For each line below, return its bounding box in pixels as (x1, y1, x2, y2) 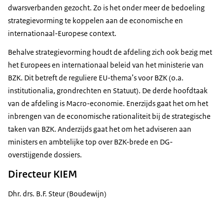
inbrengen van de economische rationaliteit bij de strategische (8, 111, 211, 121)
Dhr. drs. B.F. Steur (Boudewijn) (8, 188, 107, 198)
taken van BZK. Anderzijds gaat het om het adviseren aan (8, 124, 191, 134)
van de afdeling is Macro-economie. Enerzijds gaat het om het (8, 98, 208, 108)
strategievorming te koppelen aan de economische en (8, 15, 183, 25)
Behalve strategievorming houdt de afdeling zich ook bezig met (8, 47, 212, 57)
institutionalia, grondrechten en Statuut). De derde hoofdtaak (8, 85, 208, 95)
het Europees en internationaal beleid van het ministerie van (8, 60, 204, 70)
